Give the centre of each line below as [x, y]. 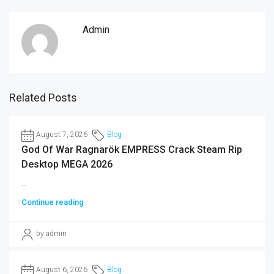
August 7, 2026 [62, 135]
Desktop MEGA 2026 [67, 164]
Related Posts [43, 98]
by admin [51, 234]
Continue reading [53, 202]
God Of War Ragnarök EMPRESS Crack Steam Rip [132, 150]
